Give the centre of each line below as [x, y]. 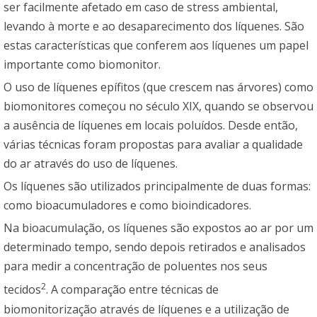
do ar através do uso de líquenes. [91, 164]
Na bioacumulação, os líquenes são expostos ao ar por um [158, 228]
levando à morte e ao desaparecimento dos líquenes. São [154, 27]
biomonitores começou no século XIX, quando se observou [158, 106]
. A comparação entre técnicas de [132, 290]
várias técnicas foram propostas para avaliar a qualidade [153, 145]
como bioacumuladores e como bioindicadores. [127, 206]
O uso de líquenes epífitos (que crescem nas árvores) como [158, 87]
